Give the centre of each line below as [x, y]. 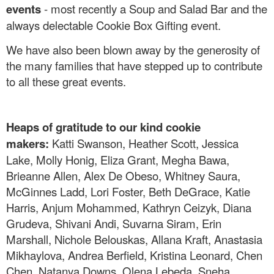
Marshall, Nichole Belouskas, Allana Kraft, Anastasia [134, 239]
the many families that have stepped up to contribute [134, 66]
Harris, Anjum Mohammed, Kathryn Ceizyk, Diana [129, 208]
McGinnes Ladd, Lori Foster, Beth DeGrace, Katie [128, 192]
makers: [29, 144]
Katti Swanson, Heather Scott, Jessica [145, 143]
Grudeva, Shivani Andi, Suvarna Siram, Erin [114, 224]
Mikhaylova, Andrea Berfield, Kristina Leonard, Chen [134, 255]
